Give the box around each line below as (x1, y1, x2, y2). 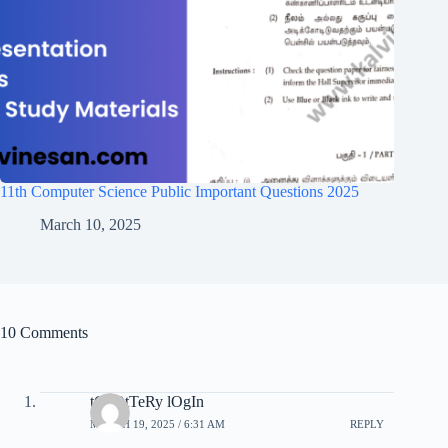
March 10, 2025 (40, 216, 141, 234)
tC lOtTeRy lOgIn (90, 393, 204, 411)
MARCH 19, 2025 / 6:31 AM (90, 417, 225, 430)
